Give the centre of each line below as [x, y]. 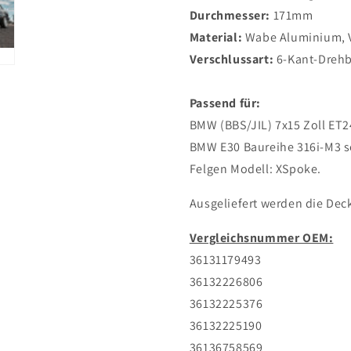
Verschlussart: [232, 59]
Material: [216, 37]
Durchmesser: [230, 15]
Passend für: [225, 103]
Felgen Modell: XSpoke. [255, 168]
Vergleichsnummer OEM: [261, 237]
